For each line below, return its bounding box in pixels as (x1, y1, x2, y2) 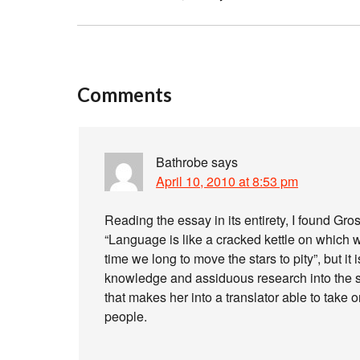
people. (104, 307, 147, 325)
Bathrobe (156, 153, 208, 171)
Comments (77, 83, 172, 106)
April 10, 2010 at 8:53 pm (156, 172, 298, 190)
